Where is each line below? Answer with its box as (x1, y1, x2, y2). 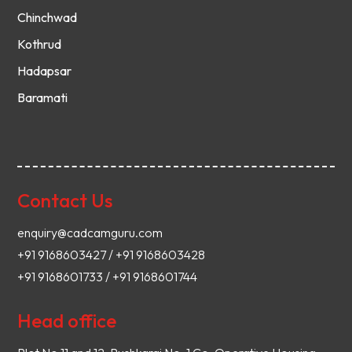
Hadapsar (17, 63, 72, 79)
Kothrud (17, 36, 62, 52)
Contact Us (17, 189, 113, 212)
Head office (17, 309, 117, 332)
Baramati (17, 90, 68, 105)
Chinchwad (17, 9, 78, 25)
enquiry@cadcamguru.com (17, 225, 163, 240)
